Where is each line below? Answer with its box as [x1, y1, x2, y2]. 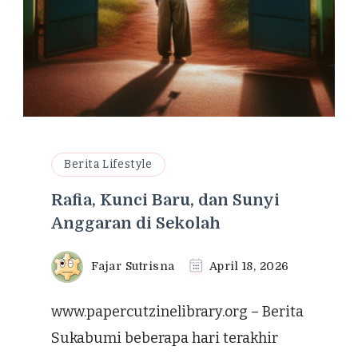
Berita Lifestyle [64, 157, 153, 171]
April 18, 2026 [209, 259, 289, 272]
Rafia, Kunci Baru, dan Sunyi [51, 190, 280, 209]
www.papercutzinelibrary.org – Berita [51, 302, 304, 320]
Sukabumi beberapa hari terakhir [51, 328, 278, 347]
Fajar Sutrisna [90, 259, 175, 272]
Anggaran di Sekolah [51, 213, 221, 233]
